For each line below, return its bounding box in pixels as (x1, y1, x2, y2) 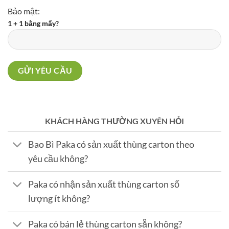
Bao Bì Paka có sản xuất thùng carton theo (28, 139, 195, 150)
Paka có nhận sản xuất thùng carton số (28, 178, 180, 190)
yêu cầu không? (28, 153, 88, 164)
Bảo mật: (8, 6, 40, 16)
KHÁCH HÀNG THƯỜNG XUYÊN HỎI (45, 116, 184, 126)
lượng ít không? (28, 193, 90, 204)
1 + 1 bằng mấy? (8, 19, 59, 28)
